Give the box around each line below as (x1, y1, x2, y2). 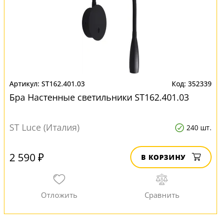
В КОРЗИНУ (141, 152, 186, 162)
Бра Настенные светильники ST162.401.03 (9, 91, 189, 103)
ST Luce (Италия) (9, 121, 79, 133)
